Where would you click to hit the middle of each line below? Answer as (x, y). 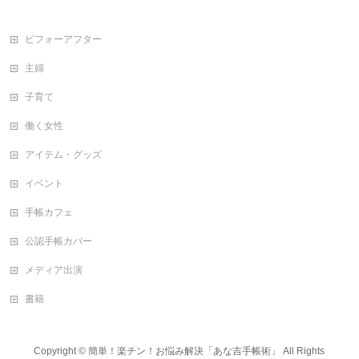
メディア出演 (54, 270)
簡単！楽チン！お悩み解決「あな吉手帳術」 (185, 351)
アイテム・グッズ (64, 155)
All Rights (303, 351)
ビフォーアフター (64, 39)
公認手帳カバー (59, 241)
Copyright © (61, 351)
